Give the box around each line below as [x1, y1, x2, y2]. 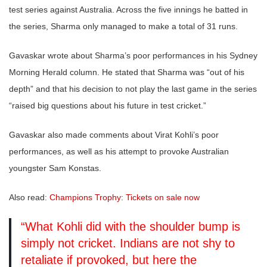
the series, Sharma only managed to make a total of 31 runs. [9, 21, 243, 32]
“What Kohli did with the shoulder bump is [21, 220, 240, 234]
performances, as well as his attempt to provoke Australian [9, 147, 229, 157]
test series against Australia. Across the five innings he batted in [9, 5, 248, 15]
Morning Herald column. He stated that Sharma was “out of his [9, 67, 244, 77]
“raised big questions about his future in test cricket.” [9, 101, 206, 111]
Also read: [9, 193, 49, 203]
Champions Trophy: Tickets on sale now [49, 193, 200, 203]
